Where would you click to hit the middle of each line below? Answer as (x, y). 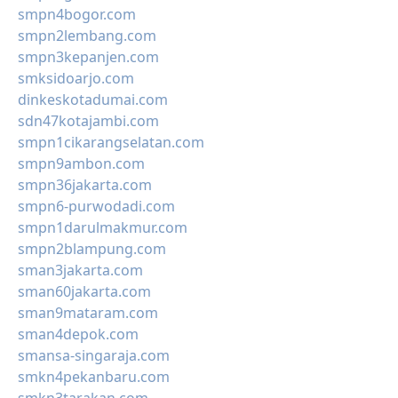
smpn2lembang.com (87, 36)
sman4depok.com (78, 334)
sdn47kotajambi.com (88, 121)
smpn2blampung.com (92, 249)
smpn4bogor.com (77, 14)
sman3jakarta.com (80, 270)
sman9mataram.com (88, 313)
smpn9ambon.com (81, 163)
